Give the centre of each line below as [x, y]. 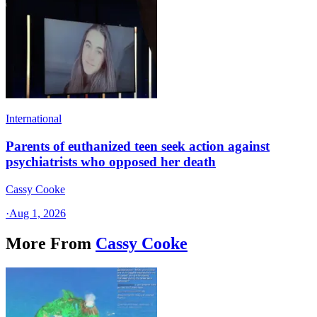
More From [48, 243]
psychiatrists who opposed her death [111, 162]
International [34, 119]
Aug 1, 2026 [38, 213]
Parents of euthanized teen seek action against [138, 146]
